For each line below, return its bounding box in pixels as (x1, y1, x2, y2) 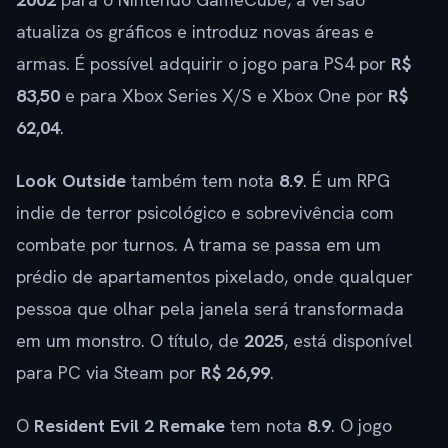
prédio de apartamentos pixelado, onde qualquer (16, 264, 413, 288)
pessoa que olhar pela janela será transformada (16, 296, 404, 320)
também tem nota (126, 168, 279, 192)
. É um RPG (303, 168, 390, 192)
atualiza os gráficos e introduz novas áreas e (16, 19, 374, 43)
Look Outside (16, 168, 126, 192)
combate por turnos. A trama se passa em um (16, 232, 381, 256)
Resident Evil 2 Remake (34, 413, 225, 437)
